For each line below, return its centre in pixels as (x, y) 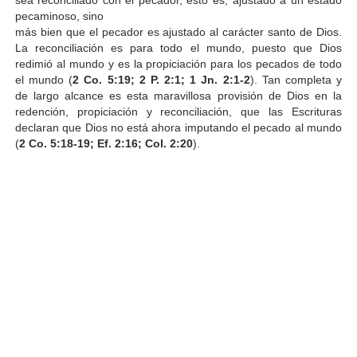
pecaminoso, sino (61, 16)
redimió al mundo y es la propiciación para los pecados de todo (178, 63)
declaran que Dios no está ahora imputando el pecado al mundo (178, 127)
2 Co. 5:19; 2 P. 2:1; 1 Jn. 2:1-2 (161, 79)
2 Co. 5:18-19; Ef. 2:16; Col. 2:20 (106, 143)
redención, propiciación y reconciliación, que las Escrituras (178, 111)
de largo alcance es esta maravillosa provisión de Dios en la (178, 95)
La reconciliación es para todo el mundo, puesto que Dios (178, 47)
